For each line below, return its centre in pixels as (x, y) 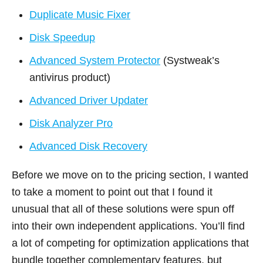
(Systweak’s (190, 60)
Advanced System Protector (95, 60)
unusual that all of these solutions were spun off (123, 209)
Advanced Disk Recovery (88, 146)
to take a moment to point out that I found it (112, 192)
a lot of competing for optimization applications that (130, 243)
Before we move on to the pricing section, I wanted (130, 175)
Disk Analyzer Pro (71, 123)
